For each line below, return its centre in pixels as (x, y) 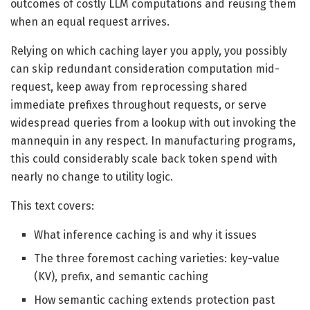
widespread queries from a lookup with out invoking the (153, 123)
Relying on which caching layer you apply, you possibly (149, 51)
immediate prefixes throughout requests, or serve (138, 105)
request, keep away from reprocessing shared (129, 87)
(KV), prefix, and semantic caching (121, 277)
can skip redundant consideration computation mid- (145, 69)
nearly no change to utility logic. (92, 177)
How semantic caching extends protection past (155, 300)
